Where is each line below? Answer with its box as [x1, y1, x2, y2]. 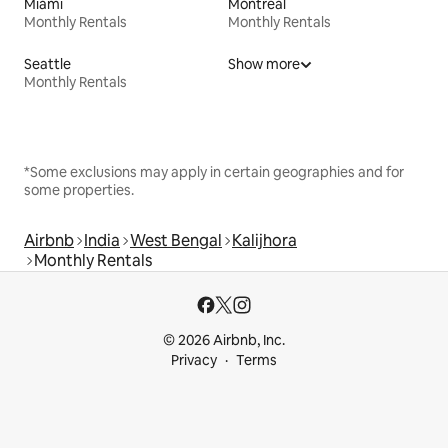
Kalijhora [232, 229, 297, 251]
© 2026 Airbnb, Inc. [163, 331, 285, 349]
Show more [228, 54, 300, 73]
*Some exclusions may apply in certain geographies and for [24, 162, 404, 181]
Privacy [171, 351, 217, 369]
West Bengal [130, 229, 222, 251]
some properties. [24, 180, 134, 199]
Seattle [24, 54, 71, 73]
